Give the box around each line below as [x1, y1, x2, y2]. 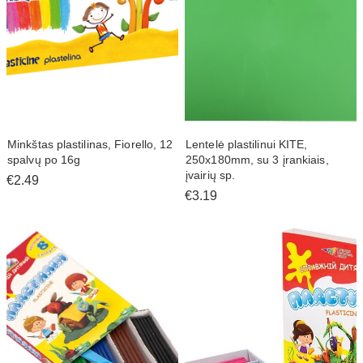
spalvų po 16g [7, 152, 81, 166]
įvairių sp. [186, 168, 236, 181]
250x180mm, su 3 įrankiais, [186, 152, 329, 166]
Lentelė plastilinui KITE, [186, 137, 308, 151]
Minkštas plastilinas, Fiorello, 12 [7, 137, 173, 151]
